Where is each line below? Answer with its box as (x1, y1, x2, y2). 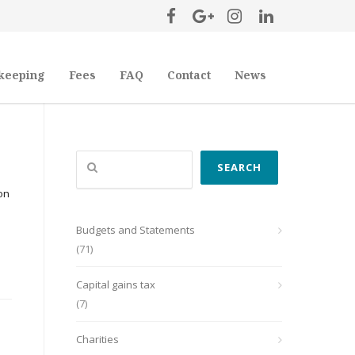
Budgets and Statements (76, 223, 195, 237)
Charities (76, 332, 119, 346)
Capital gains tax (76, 277, 155, 292)
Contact (167, 67, 211, 82)
